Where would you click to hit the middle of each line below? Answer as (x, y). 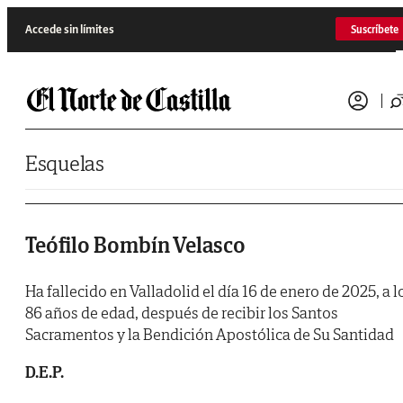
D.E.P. (45, 372)
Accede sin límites (70, 29)
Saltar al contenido (49, 13)
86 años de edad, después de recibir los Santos (182, 313)
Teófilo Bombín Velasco (135, 246)
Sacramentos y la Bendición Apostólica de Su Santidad (210, 335)
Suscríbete (375, 29)
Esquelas (65, 163)
